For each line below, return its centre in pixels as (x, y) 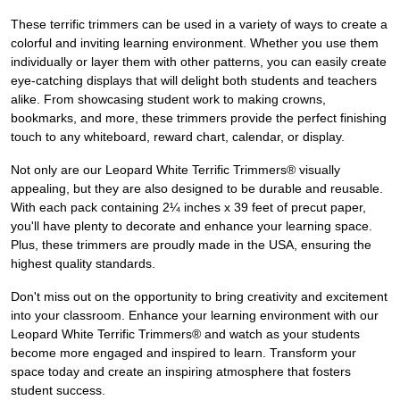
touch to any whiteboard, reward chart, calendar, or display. (178, 137)
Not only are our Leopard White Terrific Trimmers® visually (175, 170)
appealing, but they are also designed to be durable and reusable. (197, 189)
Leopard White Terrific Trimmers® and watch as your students (185, 334)
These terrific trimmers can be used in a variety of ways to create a (199, 25)
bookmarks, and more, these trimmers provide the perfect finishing (199, 118)
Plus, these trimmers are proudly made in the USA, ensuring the (191, 245)
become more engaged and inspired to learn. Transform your (183, 353)
